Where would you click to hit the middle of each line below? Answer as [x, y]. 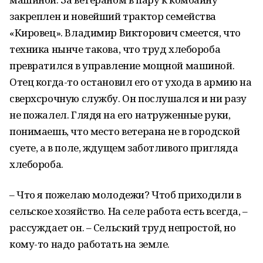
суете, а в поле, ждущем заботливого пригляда [124, 148]
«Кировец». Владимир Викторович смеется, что [125, 33]
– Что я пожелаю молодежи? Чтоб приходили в [125, 195]
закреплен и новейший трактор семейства [113, 16]
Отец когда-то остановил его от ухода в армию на [131, 82]
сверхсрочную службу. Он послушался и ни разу [128, 98]
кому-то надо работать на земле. [90, 244]
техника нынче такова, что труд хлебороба [115, 49]
